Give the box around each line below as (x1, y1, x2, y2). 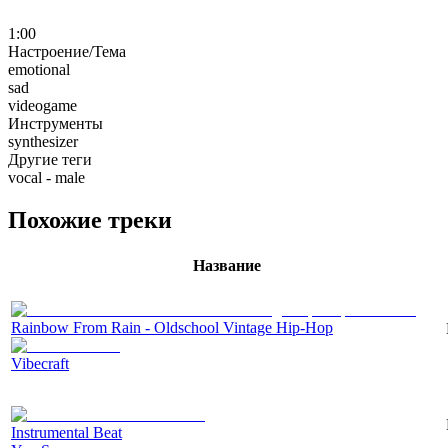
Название (192, 256, 261, 274)
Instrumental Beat (11, 423, 122, 441)
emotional (8, 60, 70, 78)
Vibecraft (11, 354, 69, 372)
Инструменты (8, 114, 103, 132)
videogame (8, 96, 77, 114)
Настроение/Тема (8, 42, 126, 60)
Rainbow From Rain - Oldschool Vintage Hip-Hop (11, 318, 333, 336)
